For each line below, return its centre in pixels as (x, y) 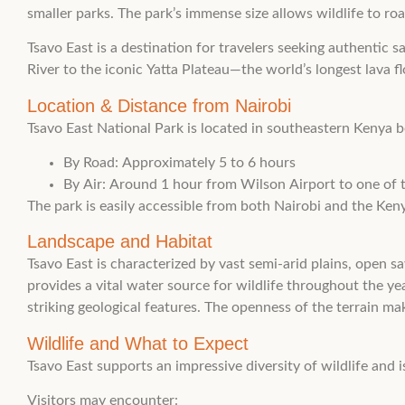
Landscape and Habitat (120, 242)
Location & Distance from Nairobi (159, 105)
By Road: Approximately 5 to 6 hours (179, 163)
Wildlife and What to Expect (138, 343)
